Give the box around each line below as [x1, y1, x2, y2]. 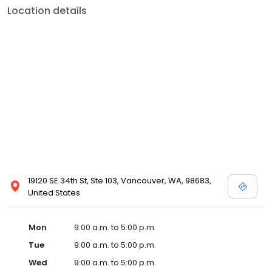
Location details [7, 4, 87, 18]
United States [28, 187, 80, 199]
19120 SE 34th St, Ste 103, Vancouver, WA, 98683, [28, 175, 211, 187]
